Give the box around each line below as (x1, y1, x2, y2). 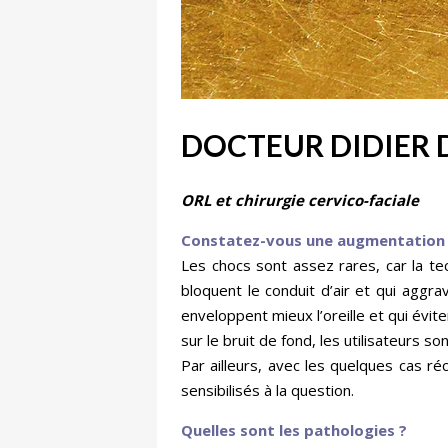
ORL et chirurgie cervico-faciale (181, 190, 419, 211)
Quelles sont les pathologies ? (181, 420, 407, 441)
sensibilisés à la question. (181, 380, 354, 401)
